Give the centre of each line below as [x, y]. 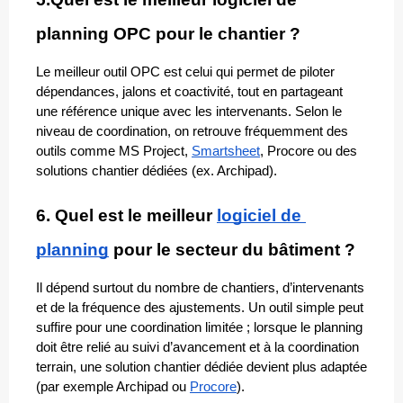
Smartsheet [226, 152]
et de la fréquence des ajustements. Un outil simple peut [200, 308]
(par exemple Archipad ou [113, 387]
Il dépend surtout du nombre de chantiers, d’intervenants [200, 288]
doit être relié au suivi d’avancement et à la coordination [197, 348]
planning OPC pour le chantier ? [168, 34]
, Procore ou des [309, 152]
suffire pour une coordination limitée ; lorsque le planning [199, 328]
